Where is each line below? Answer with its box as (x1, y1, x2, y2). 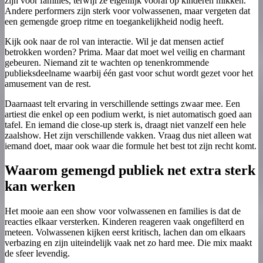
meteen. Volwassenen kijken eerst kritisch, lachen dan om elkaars (5, 227, 245, 238)
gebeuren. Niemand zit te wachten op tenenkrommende (5, 57, 209, 68)
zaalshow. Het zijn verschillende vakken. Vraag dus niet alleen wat (5, 130, 251, 140)
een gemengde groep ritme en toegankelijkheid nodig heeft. (5, 16, 224, 26)
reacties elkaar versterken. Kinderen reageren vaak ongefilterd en (5, 217, 244, 227)
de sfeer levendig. (5, 248, 70, 259)
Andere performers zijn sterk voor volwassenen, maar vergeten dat (5, 5, 250, 16)
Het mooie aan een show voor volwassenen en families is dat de (5, 206, 241, 217)
